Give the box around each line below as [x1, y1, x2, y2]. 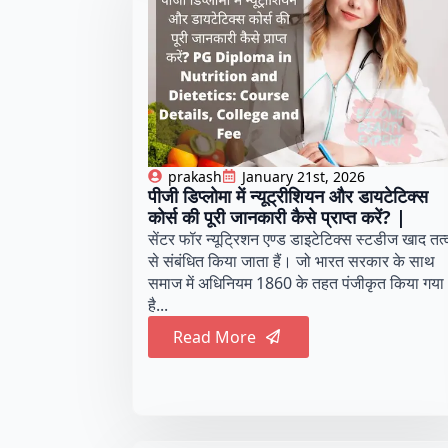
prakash [168, 166, 222, 186]
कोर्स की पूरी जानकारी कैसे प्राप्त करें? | [148, 204, 406, 229]
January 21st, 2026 [242, 166, 365, 186]
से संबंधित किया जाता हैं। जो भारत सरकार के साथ [148, 249, 435, 272]
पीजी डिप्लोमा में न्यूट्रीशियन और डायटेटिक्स [148, 183, 428, 208]
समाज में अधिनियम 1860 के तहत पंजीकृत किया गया [148, 271, 444, 294]
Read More [173, 325, 256, 348]
